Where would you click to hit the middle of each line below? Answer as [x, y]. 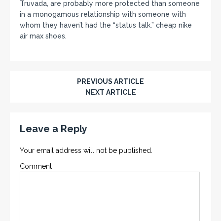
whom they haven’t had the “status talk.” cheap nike [106, 25]
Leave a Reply [54, 129]
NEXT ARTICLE [110, 92]
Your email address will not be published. [86, 150]
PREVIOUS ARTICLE [110, 81]
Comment [36, 166]
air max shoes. [43, 36]
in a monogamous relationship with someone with [103, 14]
